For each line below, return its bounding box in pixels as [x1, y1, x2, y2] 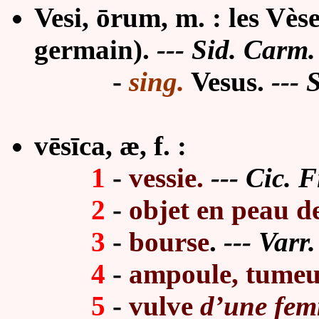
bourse [122, 226, 209, 257]
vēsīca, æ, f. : [34, 130, 187, 161]
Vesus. [184, 66, 271, 97]
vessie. [129, 162, 204, 193]
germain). [34, 34, 150, 65]
